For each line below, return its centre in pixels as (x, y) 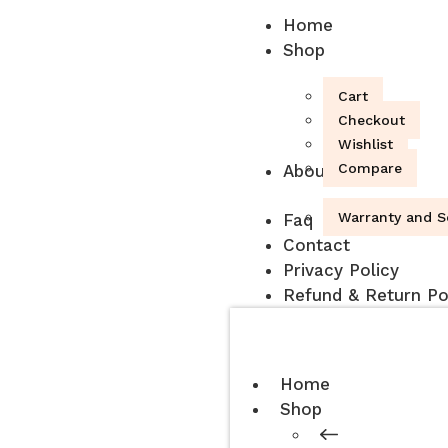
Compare (370, 168)
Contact (317, 245)
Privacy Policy (341, 270)
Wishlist (366, 144)
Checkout (372, 120)
